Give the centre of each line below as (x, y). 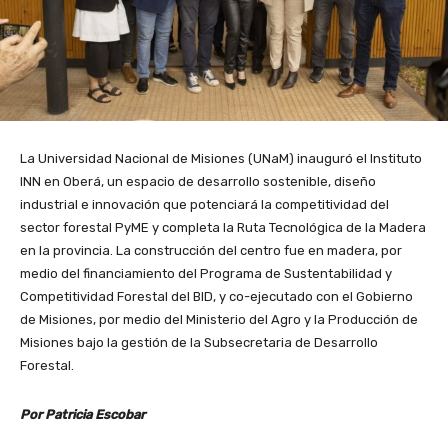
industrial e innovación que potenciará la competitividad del (204, 205)
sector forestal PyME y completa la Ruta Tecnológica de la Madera (223, 228)
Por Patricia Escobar (82, 415)
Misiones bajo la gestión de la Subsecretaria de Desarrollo (199, 343)
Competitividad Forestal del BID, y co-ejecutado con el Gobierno (216, 297)
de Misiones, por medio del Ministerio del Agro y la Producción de (219, 320)
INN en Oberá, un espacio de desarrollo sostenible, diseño (198, 182)
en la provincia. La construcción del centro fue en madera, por (211, 251)
